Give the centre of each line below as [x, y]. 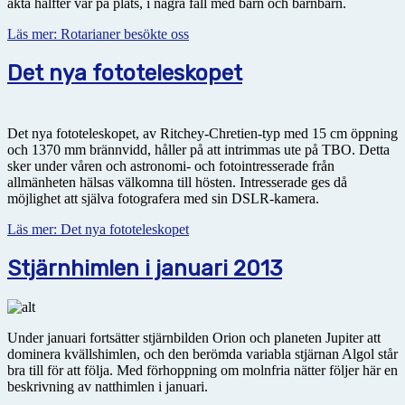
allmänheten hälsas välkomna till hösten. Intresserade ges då [177, 183]
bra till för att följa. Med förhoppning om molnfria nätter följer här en [202, 370]
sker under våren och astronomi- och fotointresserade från [171, 166]
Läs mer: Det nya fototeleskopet [98, 230]
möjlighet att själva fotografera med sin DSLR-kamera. [163, 199]
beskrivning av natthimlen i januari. [108, 386]
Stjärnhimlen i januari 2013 [145, 269]
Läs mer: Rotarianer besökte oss [98, 34]
